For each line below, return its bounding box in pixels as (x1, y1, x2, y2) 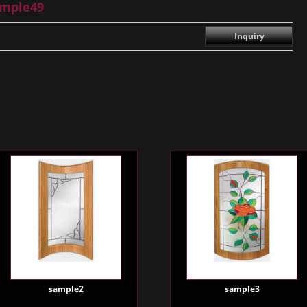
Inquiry (234, 30, 265, 42)
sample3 (224, 283, 260, 295)
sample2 (48, 283, 84, 295)
